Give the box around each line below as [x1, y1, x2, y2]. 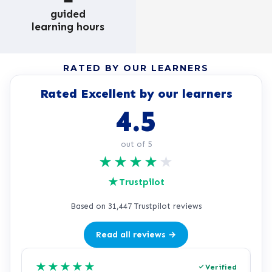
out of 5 [120, 139, 152, 149]
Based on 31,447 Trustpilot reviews [70, 201, 202, 211]
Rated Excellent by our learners [39, 86, 233, 101]
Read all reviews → [96, 229, 176, 240]
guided [50, 7, 86, 21]
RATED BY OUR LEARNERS [63, 62, 209, 73]
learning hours [32, 19, 104, 33]
